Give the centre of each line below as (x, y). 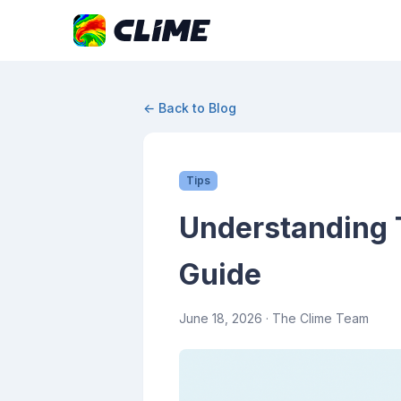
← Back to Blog (190, 108)
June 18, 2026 (221, 318)
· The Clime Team (316, 318)
